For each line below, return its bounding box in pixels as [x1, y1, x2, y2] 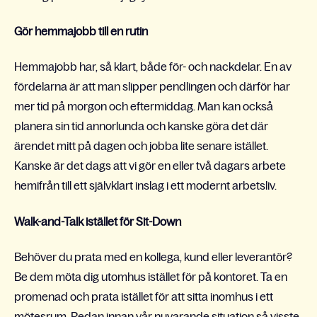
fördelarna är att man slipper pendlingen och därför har [14, 80, 290, 93]
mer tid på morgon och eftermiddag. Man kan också [14, 100, 273, 113]
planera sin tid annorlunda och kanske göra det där [14, 120, 268, 133]
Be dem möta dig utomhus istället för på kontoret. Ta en [14, 270, 287, 284]
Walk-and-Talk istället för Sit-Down [14, 214, 181, 228]
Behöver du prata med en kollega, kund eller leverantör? [14, 250, 292, 264]
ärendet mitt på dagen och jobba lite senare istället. [14, 139, 268, 153]
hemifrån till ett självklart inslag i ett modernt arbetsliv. [14, 179, 277, 192]
